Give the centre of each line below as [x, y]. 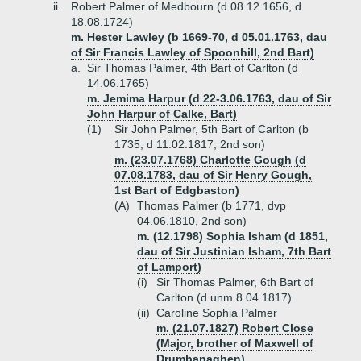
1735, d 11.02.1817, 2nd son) [190, 144]
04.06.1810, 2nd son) [192, 221]
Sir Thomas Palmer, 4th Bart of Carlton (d [193, 68]
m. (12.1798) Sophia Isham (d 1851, [232, 236]
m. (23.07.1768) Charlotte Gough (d [210, 160]
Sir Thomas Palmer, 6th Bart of [235, 282]
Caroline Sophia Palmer [217, 313]
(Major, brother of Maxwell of [235, 343]
